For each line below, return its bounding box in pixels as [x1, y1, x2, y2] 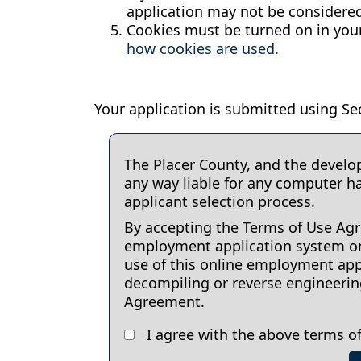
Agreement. [124, 292, 205, 312]
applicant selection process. [124, 192, 315, 212]
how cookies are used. [127, 38, 279, 58]
